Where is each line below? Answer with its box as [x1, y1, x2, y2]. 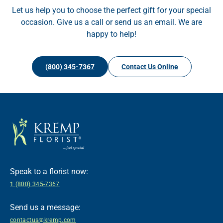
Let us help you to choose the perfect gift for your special [12, 5, 211, 15]
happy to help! [87, 29, 136, 39]
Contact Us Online [121, 62, 178, 71]
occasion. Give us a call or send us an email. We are [21, 17, 202, 27]
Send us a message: [10, 203, 81, 213]
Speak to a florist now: [10, 167, 88, 177]
